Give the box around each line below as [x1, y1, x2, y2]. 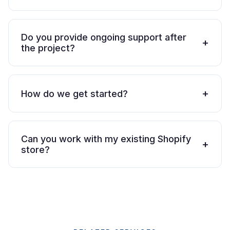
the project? [21, 43, 75, 53]
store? [21, 144, 50, 155]
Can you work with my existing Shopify [21, 133, 191, 144]
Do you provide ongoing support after [21, 32, 186, 43]
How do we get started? [21, 88, 128, 99]
